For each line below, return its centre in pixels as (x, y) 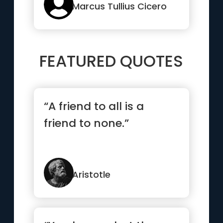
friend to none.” (87, 123)
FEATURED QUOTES (111, 61)
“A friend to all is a (94, 106)
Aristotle (92, 174)
